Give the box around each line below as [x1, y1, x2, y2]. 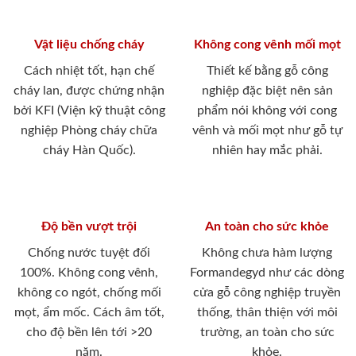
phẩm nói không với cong [197, 104, 337, 118]
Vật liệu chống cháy [34, 38, 144, 52]
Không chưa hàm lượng [202, 246, 332, 260]
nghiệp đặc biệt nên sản [201, 84, 333, 98]
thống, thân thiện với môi [196, 306, 338, 319]
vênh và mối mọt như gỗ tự [192, 124, 342, 137]
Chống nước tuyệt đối [28, 246, 150, 260]
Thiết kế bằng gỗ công [206, 64, 328, 78]
